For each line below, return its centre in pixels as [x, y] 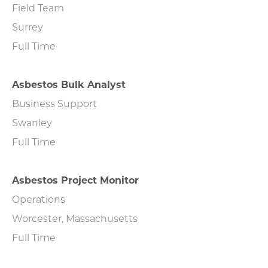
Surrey [28, 26]
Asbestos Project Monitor [75, 179]
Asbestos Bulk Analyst [69, 84]
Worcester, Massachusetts [75, 218]
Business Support [54, 103]
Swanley [32, 122]
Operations [39, 199]
